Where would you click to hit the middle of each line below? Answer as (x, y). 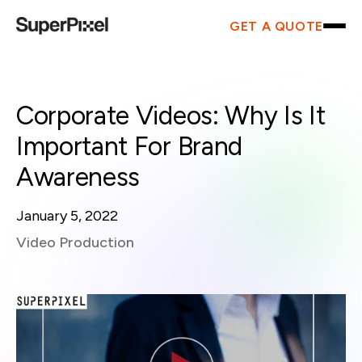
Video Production (75, 242)
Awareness (78, 177)
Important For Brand (129, 146)
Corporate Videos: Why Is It (171, 116)
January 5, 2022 (67, 216)
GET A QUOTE (276, 26)
